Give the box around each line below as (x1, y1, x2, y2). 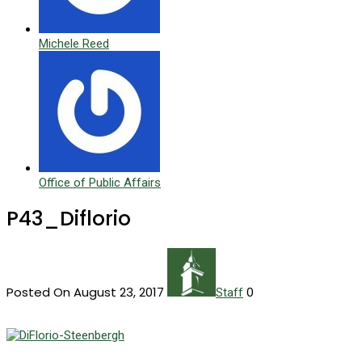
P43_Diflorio (6, 204, 131, 234)
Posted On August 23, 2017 (6, 283, 167, 301)
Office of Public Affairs (39, 175, 161, 191)
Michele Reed (39, 36, 109, 52)
